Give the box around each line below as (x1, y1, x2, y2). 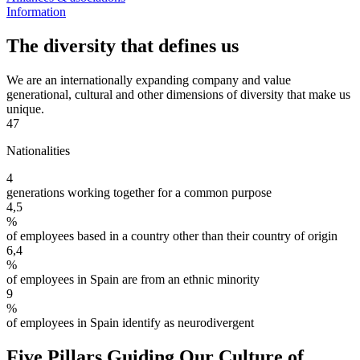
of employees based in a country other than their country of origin (6, 228, 337, 243)
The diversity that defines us (6, 35, 239, 57)
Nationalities (6, 143, 70, 157)
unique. (6, 101, 44, 116)
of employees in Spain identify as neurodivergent (6, 315, 254, 329)
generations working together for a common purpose (6, 185, 272, 199)
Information (6, 5, 66, 19)
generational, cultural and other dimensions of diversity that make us (6, 87, 350, 101)
